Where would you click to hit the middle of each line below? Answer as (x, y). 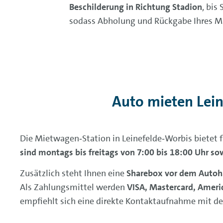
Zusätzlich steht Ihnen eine (73, 173)
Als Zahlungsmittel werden (73, 187)
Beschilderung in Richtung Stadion (135, 7)
